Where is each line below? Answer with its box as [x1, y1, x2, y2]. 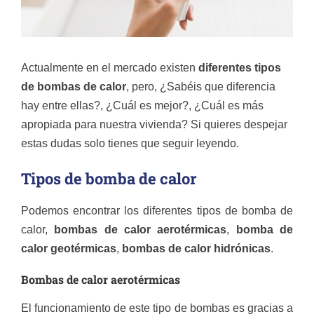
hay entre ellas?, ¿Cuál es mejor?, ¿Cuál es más [21, 100, 264, 112]
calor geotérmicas [21, 242, 116, 254]
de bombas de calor [21, 81, 126, 93]
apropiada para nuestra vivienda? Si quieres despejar [21, 118, 287, 131]
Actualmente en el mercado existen [21, 62, 198, 74]
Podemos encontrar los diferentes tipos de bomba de [21, 204, 293, 217]
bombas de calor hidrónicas [122, 242, 271, 254]
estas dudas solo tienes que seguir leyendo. [21, 137, 239, 150]
